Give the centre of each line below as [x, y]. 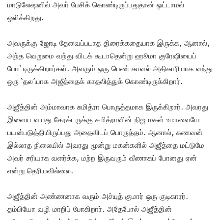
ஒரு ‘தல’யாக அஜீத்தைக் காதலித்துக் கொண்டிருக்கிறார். [95, 81]
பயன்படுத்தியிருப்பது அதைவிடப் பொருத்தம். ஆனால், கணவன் [105, 132]
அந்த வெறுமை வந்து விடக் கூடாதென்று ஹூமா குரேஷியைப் [102, 55]
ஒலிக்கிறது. [26, 17]
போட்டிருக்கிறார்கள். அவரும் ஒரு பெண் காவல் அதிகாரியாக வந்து [110, 68]
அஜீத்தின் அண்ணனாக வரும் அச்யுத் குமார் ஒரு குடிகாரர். [98, 196]
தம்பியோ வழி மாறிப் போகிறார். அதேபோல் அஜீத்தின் [90, 208]
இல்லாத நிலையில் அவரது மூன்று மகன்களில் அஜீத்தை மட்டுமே [106, 145]
